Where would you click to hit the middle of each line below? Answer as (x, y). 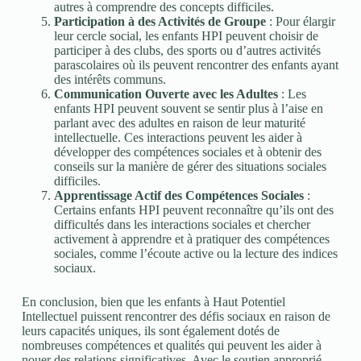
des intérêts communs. (110, 79)
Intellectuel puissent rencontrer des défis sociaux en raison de (176, 316)
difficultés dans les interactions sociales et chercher (182, 224)
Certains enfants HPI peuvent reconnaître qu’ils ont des (193, 210)
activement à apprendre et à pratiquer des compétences (191, 239)
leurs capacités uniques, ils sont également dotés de (150, 331)
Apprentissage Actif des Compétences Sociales (178, 195)
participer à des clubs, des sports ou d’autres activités (187, 50)
